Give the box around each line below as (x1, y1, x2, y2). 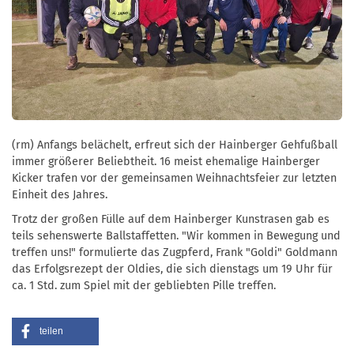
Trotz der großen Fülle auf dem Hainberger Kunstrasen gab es (12, 212, 330, 226)
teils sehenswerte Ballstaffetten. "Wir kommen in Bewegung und (12, 228, 341, 243)
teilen (40, 325, 63, 337)
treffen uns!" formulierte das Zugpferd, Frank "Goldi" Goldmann (12, 245, 337, 259)
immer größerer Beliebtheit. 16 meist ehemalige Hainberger (12, 154, 320, 168)
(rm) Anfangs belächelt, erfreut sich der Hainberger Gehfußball (12, 137, 337, 152)
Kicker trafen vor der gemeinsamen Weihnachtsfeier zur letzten (12, 171, 337, 185)
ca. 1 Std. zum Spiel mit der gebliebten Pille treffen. (12, 278, 276, 292)
